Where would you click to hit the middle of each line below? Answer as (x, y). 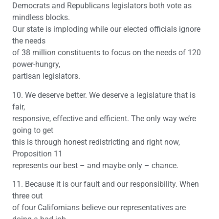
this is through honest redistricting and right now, (96, 142)
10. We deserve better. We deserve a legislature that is (104, 95)
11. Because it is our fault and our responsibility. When (106, 184)
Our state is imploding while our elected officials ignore (106, 29)
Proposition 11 (37, 153)
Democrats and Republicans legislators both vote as (102, 6)
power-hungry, (36, 65)
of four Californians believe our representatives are (99, 208)
